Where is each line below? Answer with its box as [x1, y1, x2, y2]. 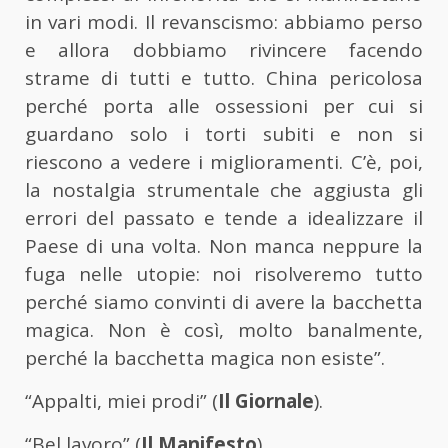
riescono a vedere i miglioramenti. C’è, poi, [25, 149, 423, 176]
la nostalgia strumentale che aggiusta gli [25, 177, 423, 204]
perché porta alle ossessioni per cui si [25, 93, 423, 120]
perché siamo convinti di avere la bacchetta [25, 289, 423, 316]
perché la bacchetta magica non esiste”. [25, 345, 385, 372]
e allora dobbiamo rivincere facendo [25, 37, 423, 64]
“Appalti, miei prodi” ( [25, 388, 218, 415]
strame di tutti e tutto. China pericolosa [25, 65, 423, 92]
